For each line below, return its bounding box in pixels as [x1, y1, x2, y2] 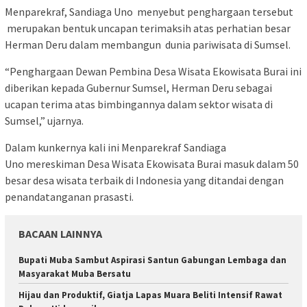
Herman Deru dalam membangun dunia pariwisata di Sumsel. [5, 37, 291, 51]
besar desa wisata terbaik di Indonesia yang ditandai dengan [5, 173, 284, 187]
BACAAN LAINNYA [19, 226, 102, 241]
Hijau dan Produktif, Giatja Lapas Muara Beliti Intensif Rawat [19, 288, 282, 301]
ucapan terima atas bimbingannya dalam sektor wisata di [5, 97, 273, 111]
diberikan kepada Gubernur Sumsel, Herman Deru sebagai [5, 80, 272, 95]
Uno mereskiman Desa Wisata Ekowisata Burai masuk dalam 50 [5, 156, 299, 171]
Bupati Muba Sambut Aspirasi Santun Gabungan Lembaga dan [19, 254, 286, 266]
